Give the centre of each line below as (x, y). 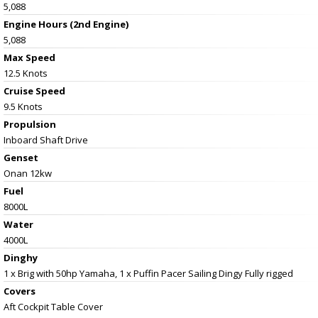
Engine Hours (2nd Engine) (66, 24)
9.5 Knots (23, 106)
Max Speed (29, 57)
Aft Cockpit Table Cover (53, 306)
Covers (20, 291)
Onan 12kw (28, 173)
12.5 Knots (26, 73)
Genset (21, 157)
